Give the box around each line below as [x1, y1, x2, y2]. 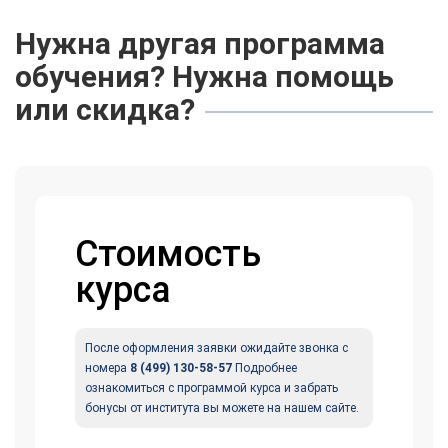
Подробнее [232, 361, 297, 376]
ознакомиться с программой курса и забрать [85, 381, 338, 396]
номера [85, 361, 130, 376]
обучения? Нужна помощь [15, 59, 394, 95]
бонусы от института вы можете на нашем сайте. [85, 401, 359, 416]
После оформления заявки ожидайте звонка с [85, 341, 348, 356]
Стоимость [75, 233, 261, 276]
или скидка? [15, 92, 195, 128]
